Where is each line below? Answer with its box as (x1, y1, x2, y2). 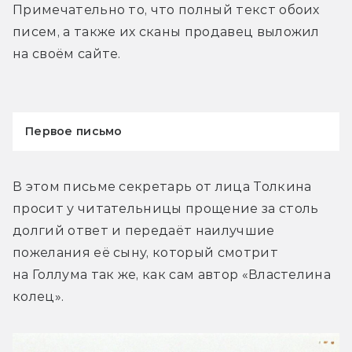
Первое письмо (25, 123, 123, 138)
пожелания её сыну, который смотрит (13, 244, 278, 260)
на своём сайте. (13, 46, 121, 61)
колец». (13, 288, 64, 304)
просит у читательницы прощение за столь (13, 200, 319, 216)
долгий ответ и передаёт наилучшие (13, 222, 275, 238)
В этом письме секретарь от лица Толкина (13, 178, 312, 194)
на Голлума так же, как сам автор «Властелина (13, 266, 332, 282)
